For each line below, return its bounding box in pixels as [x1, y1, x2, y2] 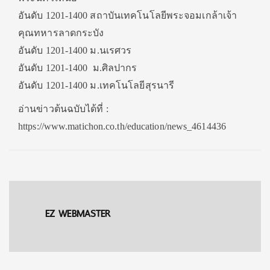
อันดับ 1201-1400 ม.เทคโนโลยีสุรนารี [18, 80, 174, 90]
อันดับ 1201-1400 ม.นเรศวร [18, 45, 132, 55]
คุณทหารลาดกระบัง [18, 28, 104, 38]
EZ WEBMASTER [45, 205, 111, 222]
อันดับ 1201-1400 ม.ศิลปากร [18, 63, 137, 73]
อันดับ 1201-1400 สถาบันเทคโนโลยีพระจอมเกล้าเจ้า [18, 10, 237, 20]
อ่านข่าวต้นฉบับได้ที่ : [18, 104, 108, 114]
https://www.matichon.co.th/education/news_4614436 [18, 121, 226, 131]
